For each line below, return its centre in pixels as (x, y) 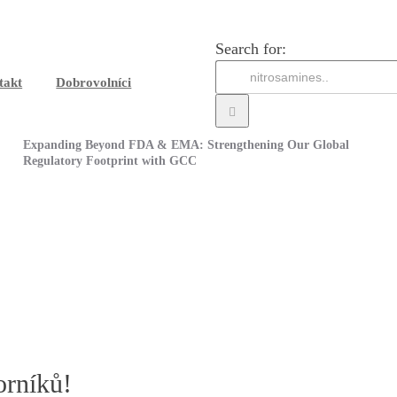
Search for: (250, 49)
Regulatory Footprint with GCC (110, 161)
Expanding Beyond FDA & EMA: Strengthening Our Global (187, 145)
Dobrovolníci (94, 82)
